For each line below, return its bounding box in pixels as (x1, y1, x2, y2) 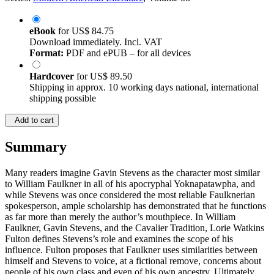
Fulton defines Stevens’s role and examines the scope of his (5, 234, 233, 245)
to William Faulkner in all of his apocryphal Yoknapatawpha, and (5, 179, 255, 190)
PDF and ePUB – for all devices (64, 48, 191, 59)
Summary (5, 139, 67, 155)
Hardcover (29, 71, 76, 82)
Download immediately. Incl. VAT (29, 37, 162, 48)
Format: (29, 48, 64, 59)
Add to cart (10, 116, 54, 125)
